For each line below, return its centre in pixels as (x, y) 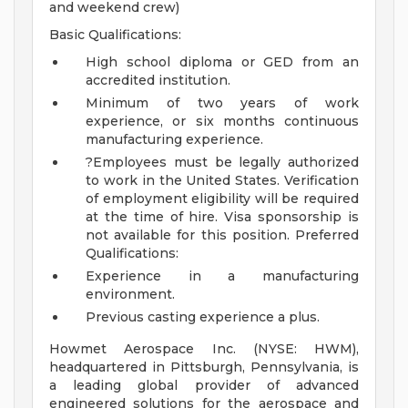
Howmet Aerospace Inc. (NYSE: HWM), (204, 349)
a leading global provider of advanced (204, 386)
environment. (130, 295)
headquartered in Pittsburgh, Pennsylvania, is (204, 367)
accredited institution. (158, 81)
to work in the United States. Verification (222, 181)
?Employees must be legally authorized (222, 163)
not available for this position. (188, 235)
